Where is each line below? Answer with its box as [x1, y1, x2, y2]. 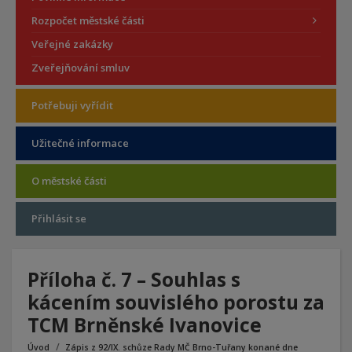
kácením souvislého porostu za [27, 289, 324, 315]
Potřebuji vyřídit [31, 98, 113, 112]
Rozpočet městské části [31, 13, 145, 27]
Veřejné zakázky [31, 37, 113, 51]
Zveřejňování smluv [31, 60, 130, 75]
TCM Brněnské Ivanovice [27, 312, 262, 338]
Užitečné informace [31, 136, 129, 150]
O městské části [31, 174, 107, 188]
